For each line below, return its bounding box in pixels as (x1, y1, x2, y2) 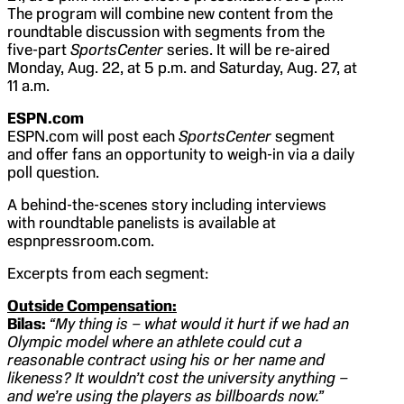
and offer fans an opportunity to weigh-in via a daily (7, 145, 354, 164)
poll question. (7, 163, 99, 182)
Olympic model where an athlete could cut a (7, 333, 302, 352)
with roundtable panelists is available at (7, 214, 276, 233)
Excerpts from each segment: (7, 264, 208, 283)
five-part (7, 41, 70, 60)
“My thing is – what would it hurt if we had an (49, 315, 349, 334)
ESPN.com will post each (7, 127, 179, 146)
